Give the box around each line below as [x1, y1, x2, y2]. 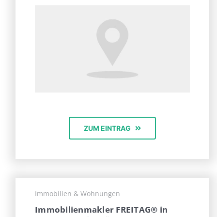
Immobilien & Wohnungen [35, 189, 120, 199]
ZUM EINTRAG [83, 124, 131, 133]
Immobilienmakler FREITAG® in [35, 204, 168, 216]
